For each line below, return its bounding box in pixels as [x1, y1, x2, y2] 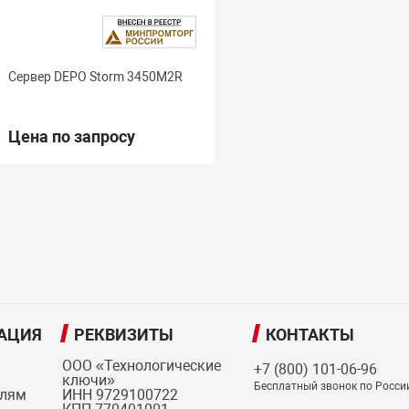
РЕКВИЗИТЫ [73, 325, 173, 345]
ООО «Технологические [61, 357, 221, 375]
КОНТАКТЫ [265, 325, 354, 345]
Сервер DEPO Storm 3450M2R [7, 69, 183, 85]
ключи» [61, 372, 115, 390]
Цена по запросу [7, 127, 135, 147]
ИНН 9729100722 [61, 386, 178, 404]
